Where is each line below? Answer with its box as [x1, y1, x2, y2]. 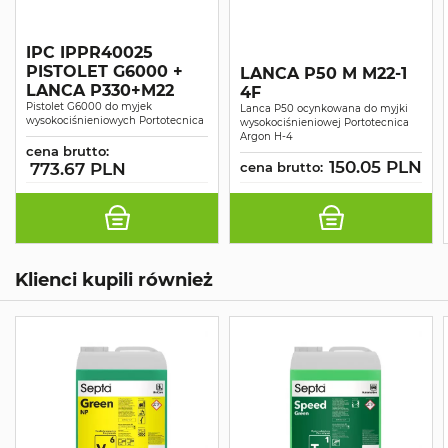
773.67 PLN [30, 158, 126, 179]
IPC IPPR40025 [26, 42, 153, 62]
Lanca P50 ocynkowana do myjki [240, 101, 408, 115]
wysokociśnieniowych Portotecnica [26, 113, 204, 127]
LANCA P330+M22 [26, 80, 174, 100]
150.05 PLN [329, 157, 422, 178]
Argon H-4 [240, 129, 293, 143]
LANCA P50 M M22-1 [240, 63, 407, 83]
